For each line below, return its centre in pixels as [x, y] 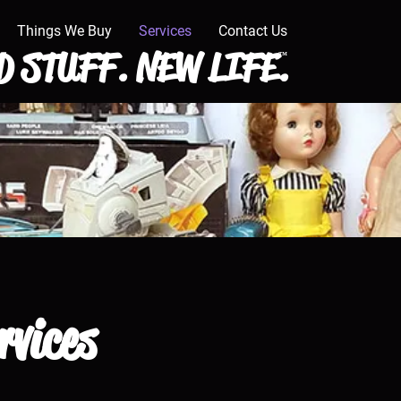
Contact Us [253, 31]
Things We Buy [65, 31]
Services [166, 31]
